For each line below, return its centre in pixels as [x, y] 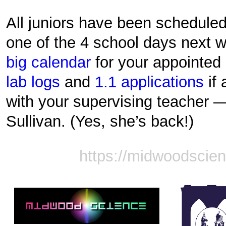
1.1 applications [150, 82]
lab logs [33, 82]
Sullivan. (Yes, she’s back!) [100, 121]
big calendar [49, 62]
